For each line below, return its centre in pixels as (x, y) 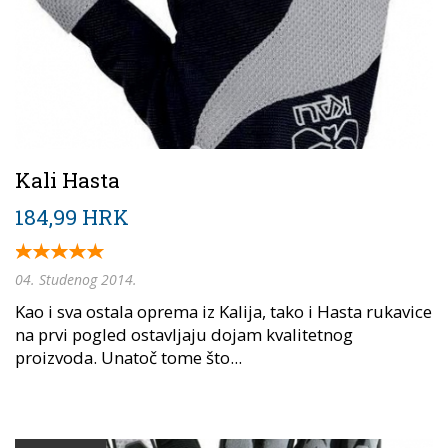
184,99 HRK (72, 217)
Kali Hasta (67, 180)
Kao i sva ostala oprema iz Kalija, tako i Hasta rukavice (223, 312)
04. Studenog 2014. (76, 280)
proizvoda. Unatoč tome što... (128, 358)
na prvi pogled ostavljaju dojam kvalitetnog (184, 335)
